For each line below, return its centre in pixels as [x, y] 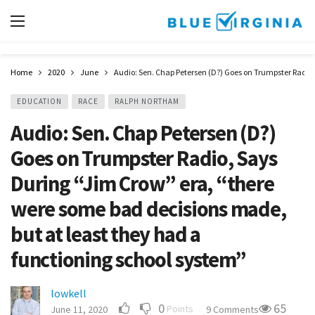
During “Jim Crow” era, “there [142, 184]
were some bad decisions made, [148, 209]
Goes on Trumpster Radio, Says [144, 158]
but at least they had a [105, 234]
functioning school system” [129, 259]
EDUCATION [39, 101]
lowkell [69, 293]
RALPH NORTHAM [147, 101]
